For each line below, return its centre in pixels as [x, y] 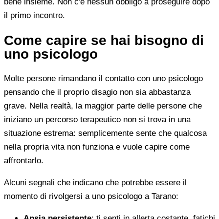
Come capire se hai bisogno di [104, 40]
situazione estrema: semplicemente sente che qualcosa [105, 133]
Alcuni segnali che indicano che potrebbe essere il [95, 183]
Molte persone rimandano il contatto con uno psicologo [103, 79]
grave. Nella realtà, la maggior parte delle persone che [103, 106]
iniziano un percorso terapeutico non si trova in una [97, 120]
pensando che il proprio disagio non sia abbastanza [97, 92]
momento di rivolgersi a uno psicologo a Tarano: [91, 197]
